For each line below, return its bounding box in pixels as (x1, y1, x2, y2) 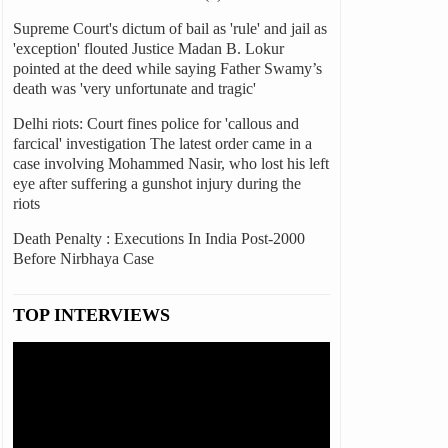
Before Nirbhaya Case (12, 250, 154, 267)
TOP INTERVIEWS (12, 305, 170, 325)
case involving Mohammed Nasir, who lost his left (12, 155, 329, 172)
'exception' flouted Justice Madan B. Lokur (12, 40, 284, 57)
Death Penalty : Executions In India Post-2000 (12, 230, 305, 247)
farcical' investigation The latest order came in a (12, 135, 312, 152)
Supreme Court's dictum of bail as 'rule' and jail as (12, 20, 327, 37)
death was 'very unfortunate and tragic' (12, 80, 256, 97)
